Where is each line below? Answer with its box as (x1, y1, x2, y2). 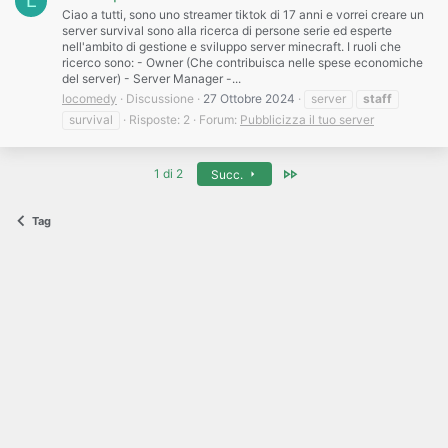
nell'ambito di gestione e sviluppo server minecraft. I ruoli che (62, 39, 401, 55)
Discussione (126, 91, 194, 107)
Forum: (199, 112, 240, 128)
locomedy (62, 91, 117, 107)
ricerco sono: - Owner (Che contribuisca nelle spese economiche (62, 55, 423, 71)
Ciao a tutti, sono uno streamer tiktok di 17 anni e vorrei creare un (62, 7, 424, 23)
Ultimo (298, 165, 334, 181)
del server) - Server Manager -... (62, 71, 241, 87)
